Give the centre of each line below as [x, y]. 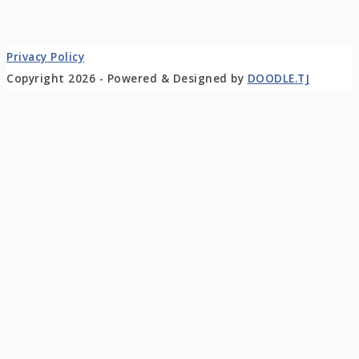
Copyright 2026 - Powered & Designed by [127, 79]
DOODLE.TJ [278, 79]
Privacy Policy [45, 57]
